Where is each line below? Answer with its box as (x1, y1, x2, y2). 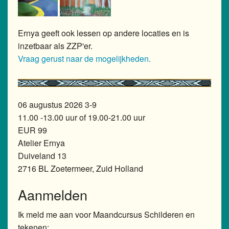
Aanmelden (18, 185, 87, 205)
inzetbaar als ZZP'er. (18, 40, 95, 52)
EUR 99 (18, 124, 47, 136)
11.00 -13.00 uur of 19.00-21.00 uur (18, 111, 145, 124)
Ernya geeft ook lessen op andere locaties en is (18, 27, 189, 39)
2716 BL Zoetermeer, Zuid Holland (18, 163, 143, 175)
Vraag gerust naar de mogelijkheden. (18, 53, 151, 65)
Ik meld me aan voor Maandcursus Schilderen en (18, 209, 195, 221)
